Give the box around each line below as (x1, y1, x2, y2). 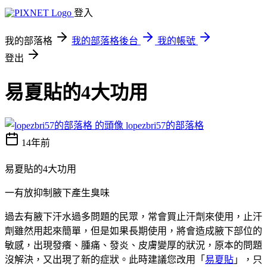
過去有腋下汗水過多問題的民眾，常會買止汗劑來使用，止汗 (5, 211, 262, 222)
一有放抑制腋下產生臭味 (5, 187, 110, 198)
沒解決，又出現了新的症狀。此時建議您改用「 (5, 254, 205, 265)
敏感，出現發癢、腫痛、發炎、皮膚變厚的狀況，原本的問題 (5, 240, 262, 250)
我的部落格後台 (72, 36, 138, 46)
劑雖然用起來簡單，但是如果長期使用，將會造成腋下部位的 (5, 225, 262, 236)
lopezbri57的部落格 (126, 120, 204, 131)
